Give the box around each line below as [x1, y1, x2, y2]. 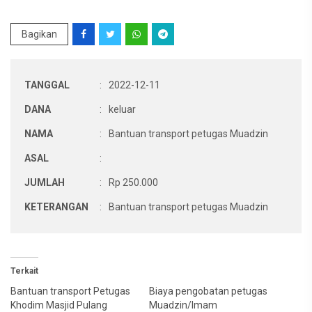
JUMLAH [24, 177, 65, 188]
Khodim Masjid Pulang [10, 299, 107, 311]
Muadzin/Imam [149, 299, 217, 311]
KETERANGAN [24, 201, 88, 212]
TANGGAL [24, 79, 70, 91]
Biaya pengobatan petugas [149, 286, 267, 297]
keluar [109, 104, 136, 115]
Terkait [10, 266, 38, 276]
